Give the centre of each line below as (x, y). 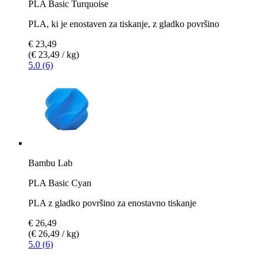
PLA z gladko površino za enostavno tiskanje (112, 203)
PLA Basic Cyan (60, 183)
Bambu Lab (50, 163)
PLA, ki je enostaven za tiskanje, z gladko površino (124, 24)
